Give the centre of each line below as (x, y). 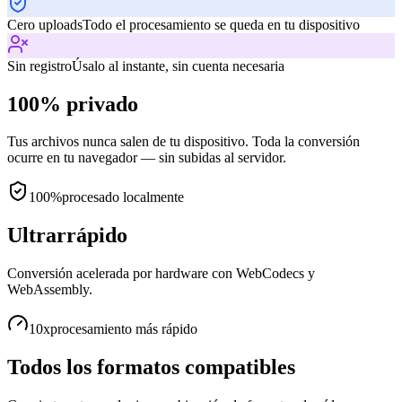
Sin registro (39, 66)
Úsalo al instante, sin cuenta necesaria (178, 66)
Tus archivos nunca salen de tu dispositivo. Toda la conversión (184, 142)
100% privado (73, 104)
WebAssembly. (50, 290)
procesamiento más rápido (124, 329)
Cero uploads (45, 24)
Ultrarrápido (67, 236)
